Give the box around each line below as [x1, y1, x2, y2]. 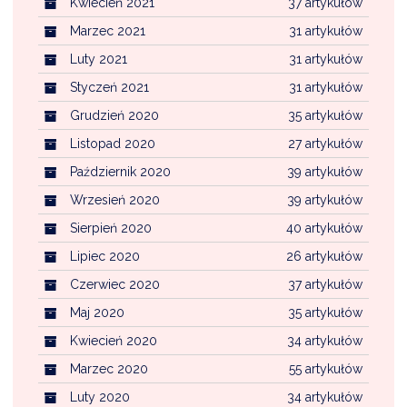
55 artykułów [289, 361, 362, 376]
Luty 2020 [70, 389, 130, 404]
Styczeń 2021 [70, 79, 149, 94]
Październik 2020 [70, 164, 171, 179]
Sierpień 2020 [70, 220, 152, 235]
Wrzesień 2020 [70, 192, 160, 207]
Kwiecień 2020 [70, 333, 157, 348]
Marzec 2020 [70, 361, 148, 376]
